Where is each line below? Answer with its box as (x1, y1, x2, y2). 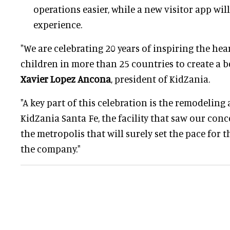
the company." (21, 143, 81, 155)
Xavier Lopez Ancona (21, 73, 111, 85)
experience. (33, 18, 82, 31)
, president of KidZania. (111, 73, 210, 85)
